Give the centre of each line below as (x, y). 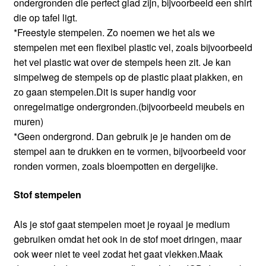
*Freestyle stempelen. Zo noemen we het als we (114, 33)
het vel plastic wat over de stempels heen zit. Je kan (122, 62)
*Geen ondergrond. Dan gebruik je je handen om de (122, 137)
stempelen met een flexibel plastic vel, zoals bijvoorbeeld (133, 47)
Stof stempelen (47, 194)
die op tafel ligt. (45, 18)
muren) (28, 122)
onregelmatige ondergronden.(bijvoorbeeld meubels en (129, 107)
